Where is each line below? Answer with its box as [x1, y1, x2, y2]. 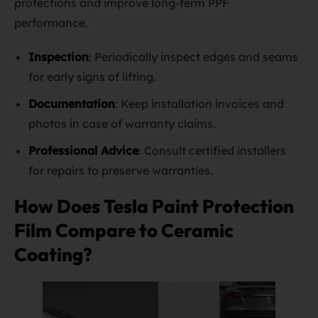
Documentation [28, 97, 115, 111]
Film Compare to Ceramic [14, 219, 234, 242]
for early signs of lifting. [28, 70, 156, 84]
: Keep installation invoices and [115, 97, 284, 111]
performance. [14, 16, 88, 30]
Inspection [28, 50, 89, 64]
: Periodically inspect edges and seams [89, 50, 298, 64]
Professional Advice [28, 143, 138, 158]
